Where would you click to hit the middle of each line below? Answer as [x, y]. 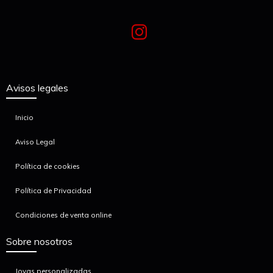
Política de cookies [48, 166]
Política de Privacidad [53, 191]
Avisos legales [37, 87]
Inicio [24, 118]
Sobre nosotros [39, 241]
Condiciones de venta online [63, 215]
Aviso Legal [35, 142]
